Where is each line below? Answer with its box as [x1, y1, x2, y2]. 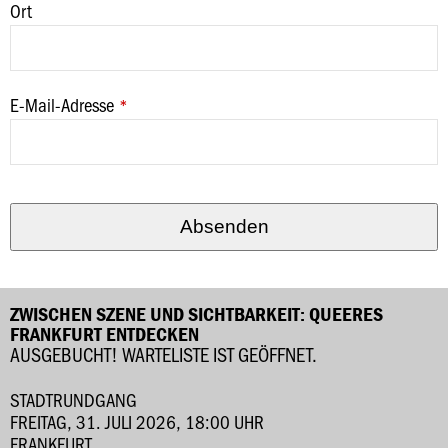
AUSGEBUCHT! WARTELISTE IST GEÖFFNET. [10, 341, 317, 367]
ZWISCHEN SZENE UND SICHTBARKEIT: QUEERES [10, 301, 383, 326]
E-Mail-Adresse [10, 92, 114, 117]
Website [9, 185, 63, 210]
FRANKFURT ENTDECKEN [10, 321, 199, 346]
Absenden [179, 216, 269, 237]
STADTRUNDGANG [10, 387, 137, 412]
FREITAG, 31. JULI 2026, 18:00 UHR [10, 409, 264, 434]
